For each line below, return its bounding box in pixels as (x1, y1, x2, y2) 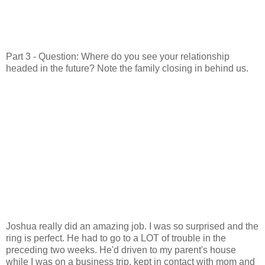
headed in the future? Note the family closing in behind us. (6, 63, 248, 74)
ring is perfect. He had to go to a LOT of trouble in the (6, 233, 226, 244)
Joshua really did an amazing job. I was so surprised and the (6, 221, 258, 232)
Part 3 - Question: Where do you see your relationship (6, 51, 230, 62)
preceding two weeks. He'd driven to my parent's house (6, 245, 236, 256)
